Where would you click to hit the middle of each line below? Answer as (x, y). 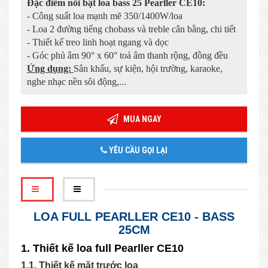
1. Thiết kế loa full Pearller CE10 (102, 248)
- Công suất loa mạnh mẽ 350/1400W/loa (105, 16)
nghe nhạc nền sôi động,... (77, 81)
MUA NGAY (141, 119)
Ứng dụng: (50, 68)
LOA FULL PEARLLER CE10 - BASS (134, 216)
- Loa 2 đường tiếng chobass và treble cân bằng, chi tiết (131, 29)
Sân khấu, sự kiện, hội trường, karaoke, (148, 68)
